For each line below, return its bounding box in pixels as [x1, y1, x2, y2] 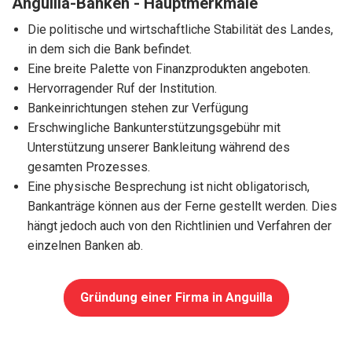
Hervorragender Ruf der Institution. [27, 81, 217, 97]
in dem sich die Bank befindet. [27, 42, 192, 57]
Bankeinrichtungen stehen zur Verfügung [27, 101, 248, 116]
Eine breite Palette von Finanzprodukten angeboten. [27, 61, 310, 77]
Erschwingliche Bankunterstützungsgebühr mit [27, 120, 280, 136]
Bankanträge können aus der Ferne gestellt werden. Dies [27, 199, 337, 214]
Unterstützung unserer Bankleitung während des [27, 140, 290, 156]
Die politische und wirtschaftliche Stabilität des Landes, [27, 22, 333, 38]
